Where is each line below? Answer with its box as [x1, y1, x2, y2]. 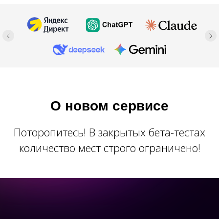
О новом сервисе [50, 98, 169, 113]
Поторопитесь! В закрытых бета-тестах [14, 125, 205, 139]
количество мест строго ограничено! [19, 140, 200, 155]
